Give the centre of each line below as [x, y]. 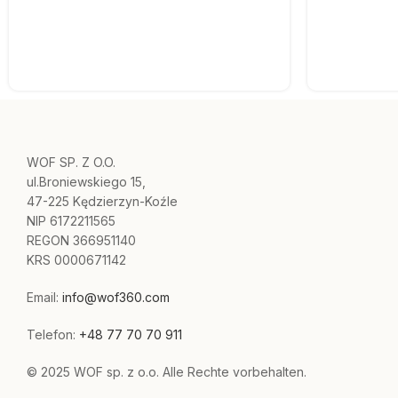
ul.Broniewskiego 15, [86, 182]
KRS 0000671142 [76, 260]
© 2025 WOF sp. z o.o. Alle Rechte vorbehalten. [167, 372]
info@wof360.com [116, 298]
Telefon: [53, 335]
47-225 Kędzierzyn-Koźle [102, 202]
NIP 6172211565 [71, 221]
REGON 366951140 [81, 241]
